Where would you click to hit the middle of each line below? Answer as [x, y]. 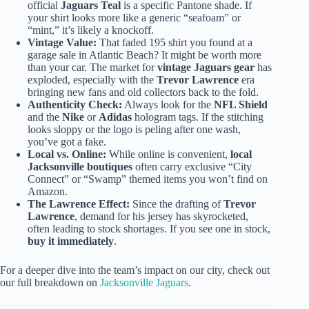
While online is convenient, [168, 154]
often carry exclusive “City [192, 167]
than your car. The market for [92, 68]
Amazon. [48, 192]
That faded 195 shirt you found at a [175, 43]
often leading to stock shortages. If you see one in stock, [149, 229]
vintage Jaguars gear [206, 68]
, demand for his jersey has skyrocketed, [161, 217]
